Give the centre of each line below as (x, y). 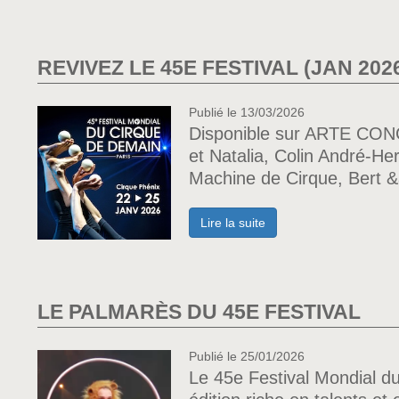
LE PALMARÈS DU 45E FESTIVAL (199, 312)
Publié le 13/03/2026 (247, 112)
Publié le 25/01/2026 (247, 356)
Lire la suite (233, 223)
